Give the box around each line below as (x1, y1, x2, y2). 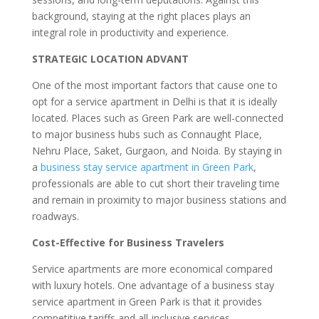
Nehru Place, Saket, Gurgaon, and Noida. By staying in (31, 144, 282, 157)
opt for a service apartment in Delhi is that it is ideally (31, 95, 277, 108)
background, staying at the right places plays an (31, 9, 251, 23)
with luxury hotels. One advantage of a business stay (31, 278, 274, 292)
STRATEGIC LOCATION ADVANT (31, 52, 189, 66)
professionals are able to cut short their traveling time (31, 177, 280, 190)
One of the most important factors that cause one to (31, 78, 278, 92)
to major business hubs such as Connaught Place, (31, 127, 262, 141)
